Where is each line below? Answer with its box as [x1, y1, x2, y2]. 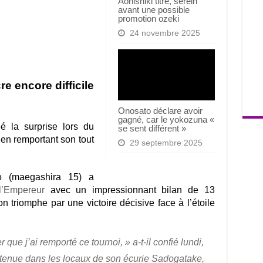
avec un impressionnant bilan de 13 [45, 185, 215, 195]
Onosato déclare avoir [117, 106, 203, 116]
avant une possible [117, 4, 190, 15]
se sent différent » [117, 123, 186, 134]
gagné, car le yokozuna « [117, 114, 214, 125]
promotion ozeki [117, 13, 179, 23]
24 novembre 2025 [129, 28, 200, 38]
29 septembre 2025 [129, 139, 203, 148]
